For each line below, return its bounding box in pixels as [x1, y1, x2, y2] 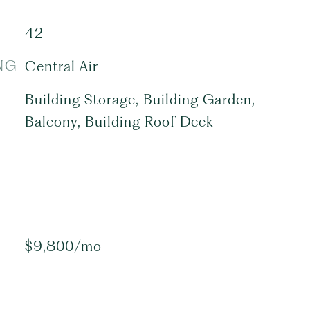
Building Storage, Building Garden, [24, 91, 255, 108]
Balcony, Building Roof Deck [24, 113, 214, 130]
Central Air [24, 58, 98, 75]
